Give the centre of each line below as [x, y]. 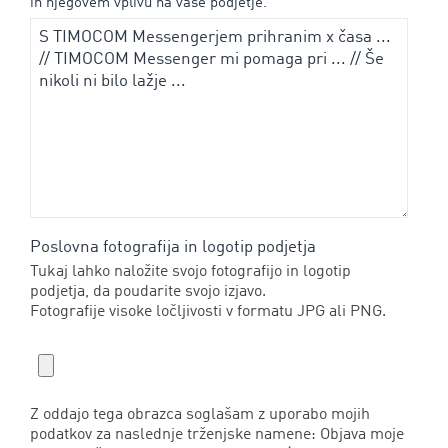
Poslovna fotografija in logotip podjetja [173, 247]
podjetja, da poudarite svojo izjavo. [148, 291]
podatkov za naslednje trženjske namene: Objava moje [217, 434]
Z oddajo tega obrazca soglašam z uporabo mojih [200, 414]
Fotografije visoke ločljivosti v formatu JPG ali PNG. [208, 311]
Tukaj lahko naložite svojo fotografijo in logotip [190, 271]
